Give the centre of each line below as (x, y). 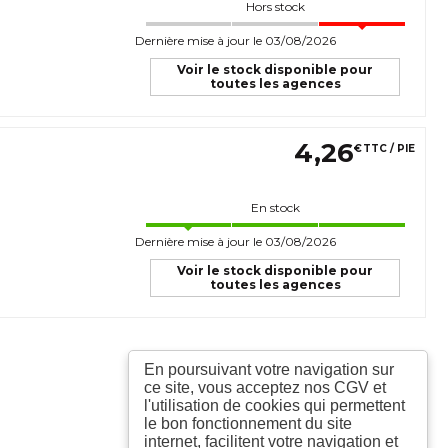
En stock (275, 207)
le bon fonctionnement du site (248, 423)
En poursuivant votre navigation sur (269, 369)
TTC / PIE (389, 149)
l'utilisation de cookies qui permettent (274, 405)
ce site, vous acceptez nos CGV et (265, 387)
